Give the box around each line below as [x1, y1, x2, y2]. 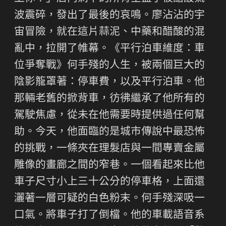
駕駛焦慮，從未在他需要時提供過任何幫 [14, 110, 205, 121]
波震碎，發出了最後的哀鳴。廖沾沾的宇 [14, 10, 205, 21]
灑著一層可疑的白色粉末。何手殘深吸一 [14, 193, 205, 204]
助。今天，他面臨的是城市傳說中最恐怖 [14, 127, 205, 138]
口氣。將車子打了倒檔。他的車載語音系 [14, 210, 205, 221]
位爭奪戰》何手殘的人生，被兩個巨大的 [14, 60, 205, 71]
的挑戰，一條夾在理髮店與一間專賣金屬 [14, 143, 205, 154]
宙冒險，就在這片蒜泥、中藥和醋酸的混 [14, 27, 205, 38]
